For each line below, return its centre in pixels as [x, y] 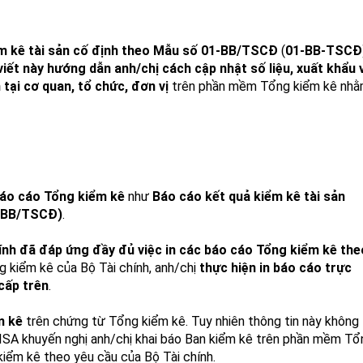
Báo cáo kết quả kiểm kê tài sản [249, 196]
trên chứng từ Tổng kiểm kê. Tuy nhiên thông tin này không [191, 321]
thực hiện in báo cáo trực [275, 268]
